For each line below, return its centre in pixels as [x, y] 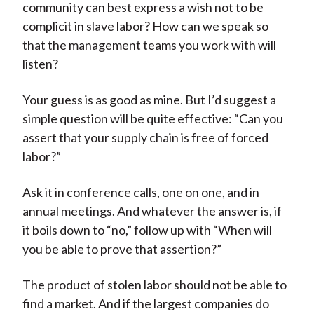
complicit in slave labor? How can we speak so [145, 26]
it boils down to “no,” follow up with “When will [147, 230]
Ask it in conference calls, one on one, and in [141, 192]
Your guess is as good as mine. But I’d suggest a [149, 100]
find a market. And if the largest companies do [145, 304]
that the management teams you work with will [149, 45]
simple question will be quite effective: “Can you [152, 119]
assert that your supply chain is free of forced [145, 138]
